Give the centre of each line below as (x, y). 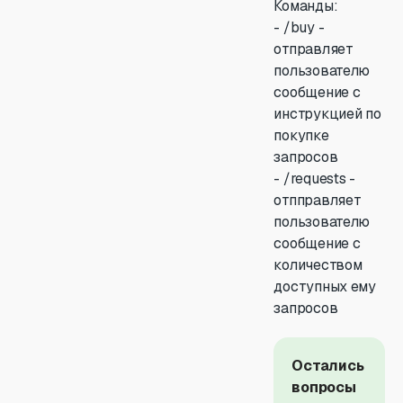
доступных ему (325, 287)
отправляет (313, 49)
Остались (328, 366)
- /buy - (299, 27)
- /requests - (314, 179)
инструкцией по (327, 114)
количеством (318, 265)
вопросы (324, 387)
